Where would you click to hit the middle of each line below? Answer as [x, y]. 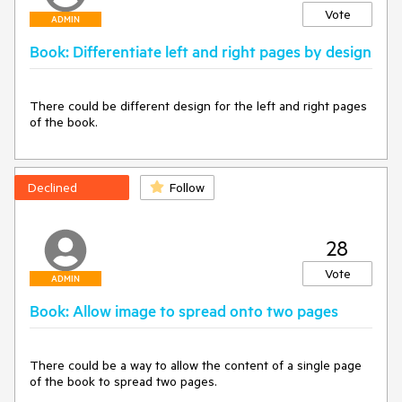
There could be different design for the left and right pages [198, 106]
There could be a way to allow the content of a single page [196, 365]
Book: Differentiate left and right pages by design [201, 51]
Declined [52, 188]
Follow [187, 188]
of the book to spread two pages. [123, 381]
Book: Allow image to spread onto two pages [184, 310]
